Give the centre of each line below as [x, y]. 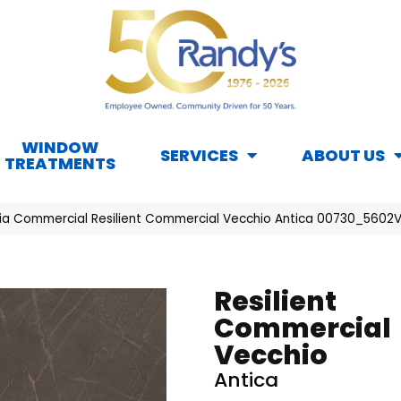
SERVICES [199, 156]
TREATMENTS [60, 164]
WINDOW [60, 148]
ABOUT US [343, 156]
